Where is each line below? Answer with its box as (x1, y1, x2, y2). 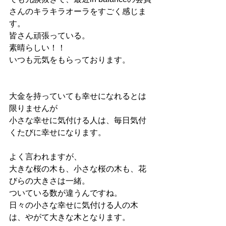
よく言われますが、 (9, 152, 82, 161)
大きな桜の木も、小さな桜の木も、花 (9, 164, 146, 173)
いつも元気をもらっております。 (9, 55, 130, 64)
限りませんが (9, 104, 58, 112)
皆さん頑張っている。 (9, 31, 90, 40)
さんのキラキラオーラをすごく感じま (9, 7, 146, 16)
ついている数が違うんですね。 (9, 189, 122, 197)
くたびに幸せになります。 (9, 128, 106, 137)
